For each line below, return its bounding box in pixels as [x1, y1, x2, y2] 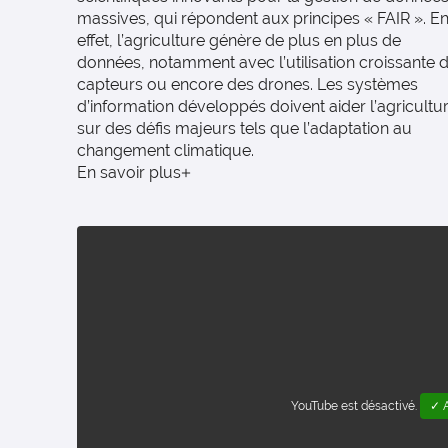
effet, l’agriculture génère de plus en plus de [77, 31, 401, 50]
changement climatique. [77, 141, 254, 160]
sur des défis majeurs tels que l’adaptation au [77, 119, 412, 138]
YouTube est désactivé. [291, 399, 420, 413]
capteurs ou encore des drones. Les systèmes [77, 75, 418, 94]
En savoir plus [77, 163, 181, 182]
